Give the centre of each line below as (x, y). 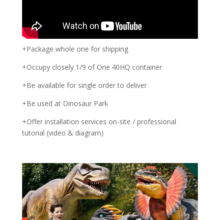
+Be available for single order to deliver (84, 85)
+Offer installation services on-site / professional (99, 122)
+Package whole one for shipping (75, 49)
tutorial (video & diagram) (63, 133)
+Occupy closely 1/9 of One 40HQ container (92, 67)
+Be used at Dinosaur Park (65, 104)
